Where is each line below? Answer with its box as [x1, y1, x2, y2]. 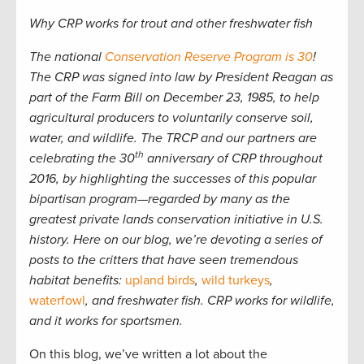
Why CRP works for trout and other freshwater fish [29, 15, 313, 32]
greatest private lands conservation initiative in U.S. [29, 210, 323, 227]
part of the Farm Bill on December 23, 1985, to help [29, 89, 319, 106]
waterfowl [29, 292, 85, 309]
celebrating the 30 [29, 149, 135, 167]
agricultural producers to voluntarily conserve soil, [29, 109, 314, 126]
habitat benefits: [29, 271, 125, 288]
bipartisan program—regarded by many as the [29, 190, 290, 207]
